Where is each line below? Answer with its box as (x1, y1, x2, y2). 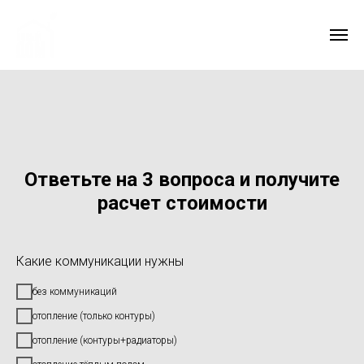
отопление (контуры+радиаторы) (32, 335, 177, 347)
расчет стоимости (97, 192, 267, 215)
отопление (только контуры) (32, 310, 155, 323)
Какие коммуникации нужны (16, 253, 184, 270)
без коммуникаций (32, 286, 117, 298)
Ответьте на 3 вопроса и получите (24, 168, 340, 192)
